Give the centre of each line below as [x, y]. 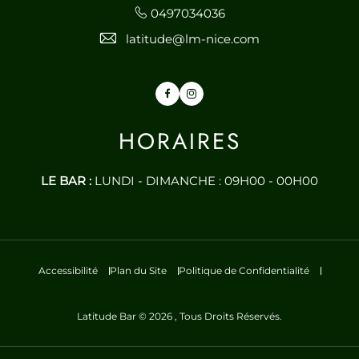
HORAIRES [179, 141]
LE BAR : [66, 181]
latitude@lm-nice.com [193, 39]
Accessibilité [68, 270]
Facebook [193, 93]
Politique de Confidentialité [244, 270]
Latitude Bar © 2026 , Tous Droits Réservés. [179, 316]
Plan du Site [138, 270]
